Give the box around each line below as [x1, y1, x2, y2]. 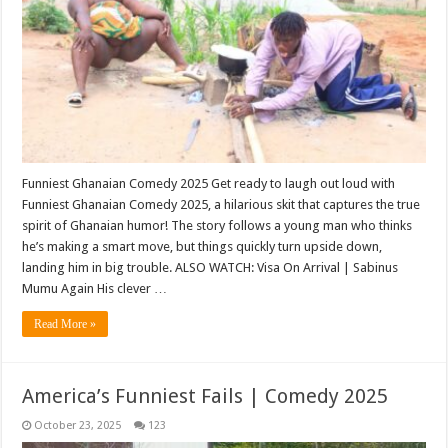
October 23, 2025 [34, 418, 122, 432]
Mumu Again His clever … [22, 280, 168, 296]
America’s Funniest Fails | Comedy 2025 [22, 383, 389, 408]
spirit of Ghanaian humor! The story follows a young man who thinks [22, 217, 413, 233]
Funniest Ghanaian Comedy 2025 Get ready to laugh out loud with [22, 175, 396, 191]
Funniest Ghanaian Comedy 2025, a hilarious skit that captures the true [22, 196, 421, 212]
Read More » [34, 316, 97, 331]
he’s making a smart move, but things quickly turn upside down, [22, 238, 383, 254]
